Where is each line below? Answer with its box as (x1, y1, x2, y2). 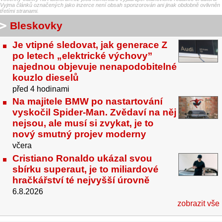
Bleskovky (10, 19, 62, 31)
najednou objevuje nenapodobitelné (12, 61, 177, 72)
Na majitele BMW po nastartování (12, 96, 163, 107)
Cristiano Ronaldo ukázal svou (12, 153, 152, 164)
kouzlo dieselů (12, 72, 79, 83)
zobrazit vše (177, 199, 220, 208)
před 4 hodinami (12, 84, 69, 93)
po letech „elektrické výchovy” (12, 50, 153, 61)
